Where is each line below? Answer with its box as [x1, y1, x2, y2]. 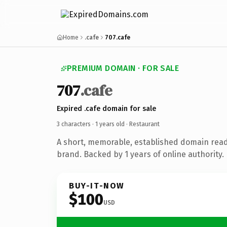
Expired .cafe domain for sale [57, 104, 156, 113]
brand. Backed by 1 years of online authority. [57, 149, 224, 159]
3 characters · [57, 120, 95, 128]
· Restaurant [125, 120, 160, 128]
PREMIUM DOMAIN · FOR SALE [67, 63, 179, 73]
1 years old [95, 120, 125, 128]
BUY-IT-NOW [69, 180, 125, 191]
